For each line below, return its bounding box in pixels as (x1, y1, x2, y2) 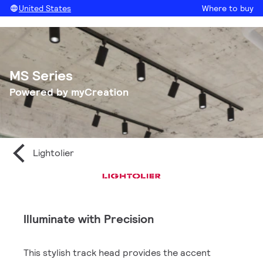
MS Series (9, 66, 73, 85)
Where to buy (202, 3, 254, 14)
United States (19, 3, 71, 14)
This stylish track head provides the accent (23, 247, 211, 259)
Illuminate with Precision (23, 211, 154, 227)
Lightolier (33, 147, 74, 159)
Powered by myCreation (9, 85, 129, 99)
